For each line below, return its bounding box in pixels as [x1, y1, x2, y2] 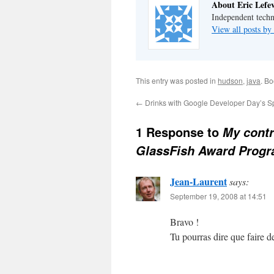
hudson [218, 75, 243, 86]
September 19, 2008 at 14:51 [170, 191, 267, 201]
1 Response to [136, 123, 223, 141]
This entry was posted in [136, 75, 218, 86]
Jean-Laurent [170, 174, 227, 188]
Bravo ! [170, 215, 199, 228]
